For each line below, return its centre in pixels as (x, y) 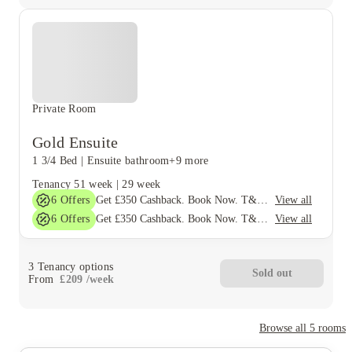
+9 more (189, 160)
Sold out (272, 273)
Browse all (284, 328)
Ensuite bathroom (128, 160)
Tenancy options (74, 267)
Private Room (64, 108)
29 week (141, 184)
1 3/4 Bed (55, 160)
